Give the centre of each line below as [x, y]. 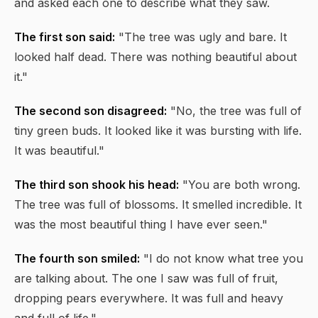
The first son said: [65, 37]
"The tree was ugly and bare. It [201, 37]
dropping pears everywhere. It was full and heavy [149, 298]
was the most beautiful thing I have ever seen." [141, 224]
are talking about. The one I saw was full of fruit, [146, 278]
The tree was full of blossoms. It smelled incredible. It [158, 204]
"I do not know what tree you [221, 258]
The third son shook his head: [97, 185]
